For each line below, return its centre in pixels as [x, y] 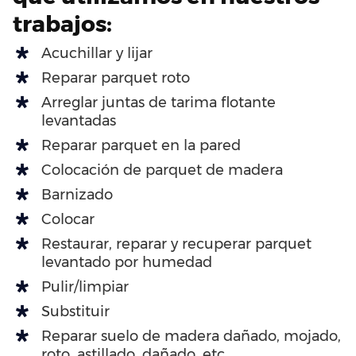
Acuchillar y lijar [97, 53]
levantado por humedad [127, 262]
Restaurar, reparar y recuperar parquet [176, 244]
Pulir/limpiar [85, 286]
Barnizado [77, 194]
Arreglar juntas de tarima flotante [159, 102]
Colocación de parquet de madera [162, 170]
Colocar [68, 219]
